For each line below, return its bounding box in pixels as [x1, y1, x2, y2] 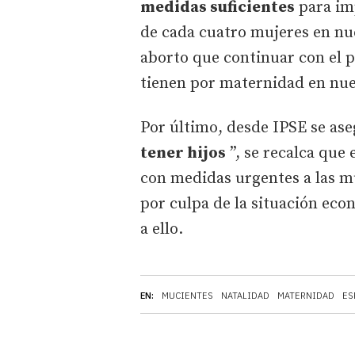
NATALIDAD [221, 289, 269, 301]
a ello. [140, 219, 187, 239]
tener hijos [140, 143, 226, 163]
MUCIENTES [162, 289, 213, 301]
